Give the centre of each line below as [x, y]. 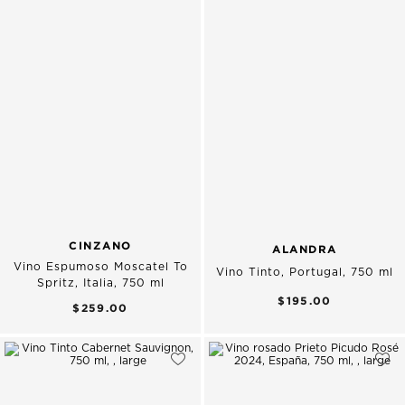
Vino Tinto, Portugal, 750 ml [305, 272]
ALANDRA [305, 249]
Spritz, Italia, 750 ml [100, 283]
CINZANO [100, 245]
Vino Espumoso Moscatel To [100, 266]
